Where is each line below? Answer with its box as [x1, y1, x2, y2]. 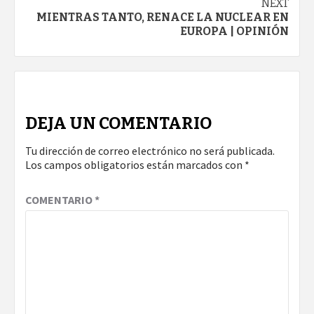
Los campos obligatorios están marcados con [25, 158, 245, 172]
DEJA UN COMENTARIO [25, 114, 212, 134]
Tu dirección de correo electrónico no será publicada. [25, 144, 275, 158]
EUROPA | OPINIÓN [180, 25, 289, 39]
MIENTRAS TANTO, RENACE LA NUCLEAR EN [36, 11, 289, 25]
